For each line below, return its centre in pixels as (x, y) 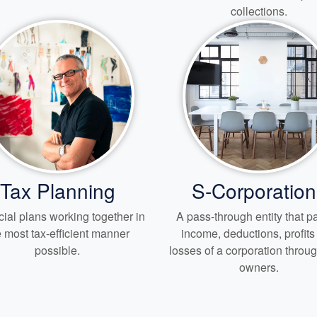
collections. (259, 11)
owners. (259, 267)
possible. (58, 250)
